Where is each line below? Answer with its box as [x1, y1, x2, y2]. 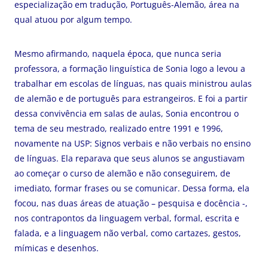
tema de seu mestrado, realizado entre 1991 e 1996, [14, 123, 223, 134]
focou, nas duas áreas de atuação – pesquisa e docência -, [14, 197, 248, 209]
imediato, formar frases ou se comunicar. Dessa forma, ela [14, 182, 249, 194]
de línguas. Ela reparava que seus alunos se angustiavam [14, 153, 245, 164]
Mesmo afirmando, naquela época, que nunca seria [14, 48, 221, 59]
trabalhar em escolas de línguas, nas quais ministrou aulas [14, 78, 252, 89]
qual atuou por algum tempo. [14, 14, 132, 25]
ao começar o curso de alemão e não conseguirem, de [14, 167, 230, 179]
